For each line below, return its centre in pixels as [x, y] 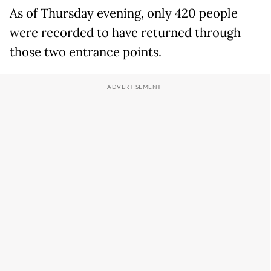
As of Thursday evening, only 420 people [124, 14]
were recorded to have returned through [125, 33]
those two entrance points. [86, 52]
